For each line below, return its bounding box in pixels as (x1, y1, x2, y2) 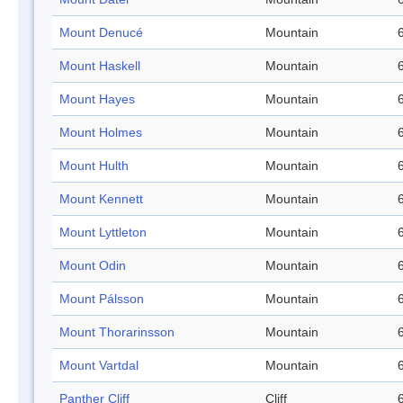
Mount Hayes (59, 92, 135, 107)
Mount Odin (59, 258, 126, 273)
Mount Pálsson (59, 291, 144, 307)
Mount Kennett (59, 192, 143, 207)
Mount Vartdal (59, 358, 139, 373)
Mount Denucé (59, 25, 143, 40)
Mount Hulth (59, 158, 129, 174)
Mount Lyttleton (59, 225, 147, 240)
